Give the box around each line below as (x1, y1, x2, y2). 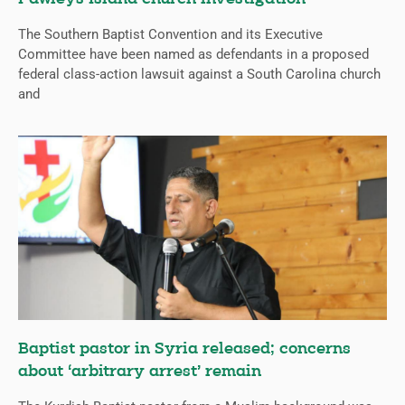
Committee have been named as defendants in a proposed (18, 46, 369, 63)
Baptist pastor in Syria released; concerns (18, 341, 351, 359)
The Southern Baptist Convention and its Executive (18, 26, 323, 43)
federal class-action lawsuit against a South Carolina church (18, 66, 381, 83)
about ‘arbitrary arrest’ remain (18, 363, 261, 381)
